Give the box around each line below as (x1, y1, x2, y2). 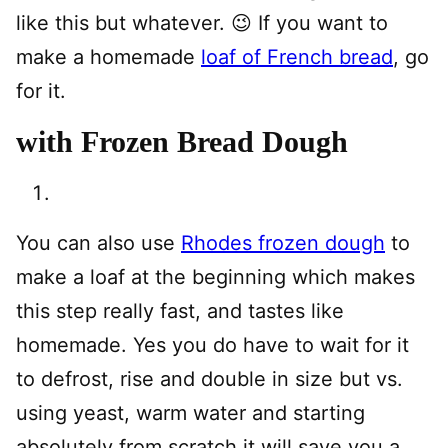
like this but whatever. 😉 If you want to (16, 11, 388, 35)
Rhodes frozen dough (181, 231, 385, 255)
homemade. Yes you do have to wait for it (16, 333, 409, 357)
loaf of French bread (201, 45, 393, 69)
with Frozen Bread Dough (16, 125, 348, 158)
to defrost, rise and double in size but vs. (16, 367, 403, 391)
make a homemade (16, 45, 201, 69)
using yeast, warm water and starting (16, 401, 365, 425)
